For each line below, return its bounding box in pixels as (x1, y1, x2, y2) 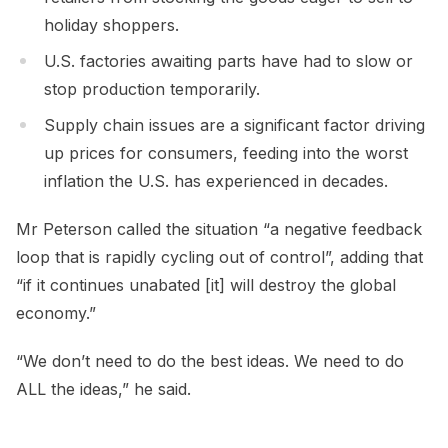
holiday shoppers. (44, 14, 184, 35)
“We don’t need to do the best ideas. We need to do (16, 350, 404, 371)
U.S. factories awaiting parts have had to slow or (44, 50, 413, 71)
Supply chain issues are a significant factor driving (44, 114, 425, 135)
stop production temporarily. (44, 78, 260, 99)
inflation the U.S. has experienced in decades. (44, 170, 393, 191)
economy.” (16, 302, 96, 323)
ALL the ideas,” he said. (16, 378, 191, 399)
